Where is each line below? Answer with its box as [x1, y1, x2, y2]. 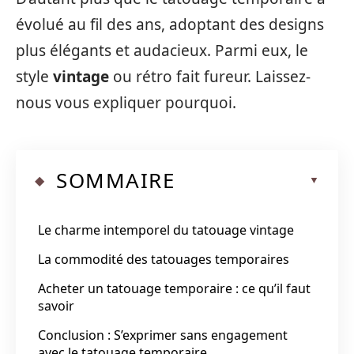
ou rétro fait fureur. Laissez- [109, 66, 311, 87]
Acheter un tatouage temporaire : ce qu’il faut [38, 279, 311, 297]
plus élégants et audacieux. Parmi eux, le [16, 40, 308, 61]
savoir [38, 296, 74, 314]
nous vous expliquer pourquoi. [16, 92, 236, 113]
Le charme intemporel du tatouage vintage [38, 220, 294, 239]
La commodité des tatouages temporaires [38, 250, 289, 268]
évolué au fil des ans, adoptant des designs [16, 14, 324, 35]
